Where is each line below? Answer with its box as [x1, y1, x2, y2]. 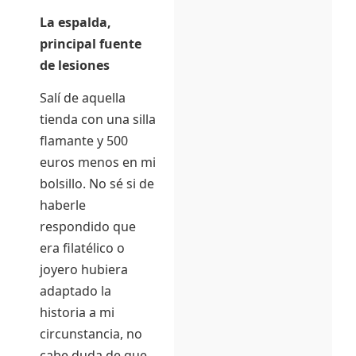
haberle [40, 196, 86, 215]
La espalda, [40, 13, 111, 31]
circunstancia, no [40, 325, 142, 343]
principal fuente [40, 34, 141, 52]
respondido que [40, 218, 136, 236]
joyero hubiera [40, 261, 128, 279]
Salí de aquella [40, 89, 126, 107]
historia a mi [40, 304, 114, 322]
